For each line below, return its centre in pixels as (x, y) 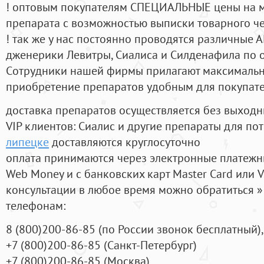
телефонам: (36, 206)
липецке (27, 142)
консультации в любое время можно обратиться (131, 190)
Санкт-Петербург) (152, 245)
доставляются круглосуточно (125, 142)
